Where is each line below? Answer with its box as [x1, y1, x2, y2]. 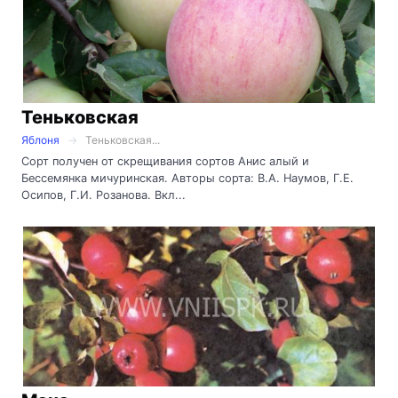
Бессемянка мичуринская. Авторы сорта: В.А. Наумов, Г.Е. [21, 171, 354, 186]
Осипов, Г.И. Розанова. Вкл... [21, 188, 186, 203]
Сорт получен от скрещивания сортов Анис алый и [21, 155, 309, 169]
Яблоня [21, 133, 60, 147]
